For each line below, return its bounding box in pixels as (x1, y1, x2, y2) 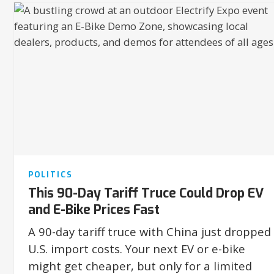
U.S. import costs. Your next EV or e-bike (28, 240, 245, 256)
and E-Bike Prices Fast (28, 201, 160, 218)
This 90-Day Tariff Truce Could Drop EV (28, 184, 264, 202)
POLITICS (28, 169, 73, 180)
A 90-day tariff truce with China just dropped (28, 223, 271, 239)
